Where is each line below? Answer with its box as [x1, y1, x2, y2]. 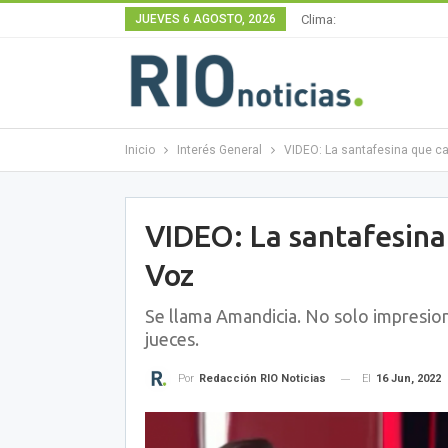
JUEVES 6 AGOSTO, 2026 [134, 12, 276, 26]
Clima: [300, 12, 336, 27]
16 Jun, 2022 [375, 372, 441, 385]
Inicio [124, 143, 155, 157]
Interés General [176, 143, 262, 157]
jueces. [144, 329, 199, 349]
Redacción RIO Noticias [198, 372, 326, 386]
